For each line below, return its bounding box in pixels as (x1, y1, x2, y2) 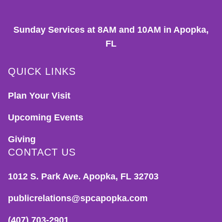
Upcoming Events (8, 112, 83, 122)
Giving (8, 134, 36, 144)
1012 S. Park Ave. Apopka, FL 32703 (8, 171, 159, 181)
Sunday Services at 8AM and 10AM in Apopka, (13, 25, 209, 35)
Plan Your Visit (8, 91, 70, 101)
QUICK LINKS (8, 66, 76, 77)
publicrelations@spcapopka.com (8, 193, 148, 203)
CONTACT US (8, 147, 76, 158)
